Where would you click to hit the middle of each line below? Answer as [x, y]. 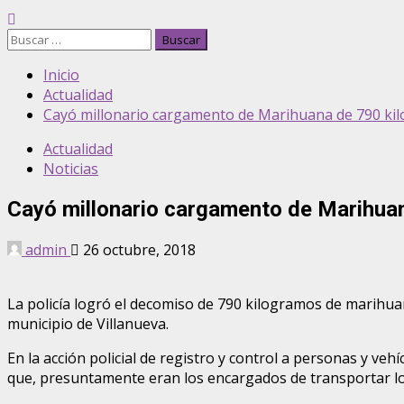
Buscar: [31, 38]
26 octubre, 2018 [138, 249]
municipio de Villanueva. [88, 323]
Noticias [71, 169]
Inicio [61, 75]
